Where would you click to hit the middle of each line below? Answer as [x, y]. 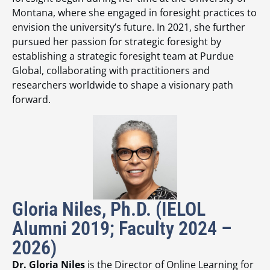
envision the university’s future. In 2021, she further [129, 27]
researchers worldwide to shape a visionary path [123, 85]
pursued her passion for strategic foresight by [117, 41]
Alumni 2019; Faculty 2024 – [122, 229]
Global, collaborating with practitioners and [111, 70]
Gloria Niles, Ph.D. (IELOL [109, 209]
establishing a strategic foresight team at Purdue [123, 56]
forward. [31, 99]
